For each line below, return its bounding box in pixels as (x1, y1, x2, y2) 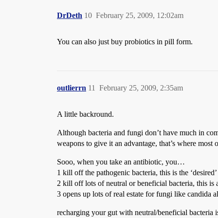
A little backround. (57, 110, 114, 118)
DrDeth (57, 11, 82, 19)
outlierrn (57, 84, 86, 92)
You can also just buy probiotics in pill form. (57, 37, 193, 46)
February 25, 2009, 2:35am (99, 84, 183, 92)
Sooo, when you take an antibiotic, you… (57, 158, 185, 166)
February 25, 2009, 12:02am (96, 11, 183, 19)
